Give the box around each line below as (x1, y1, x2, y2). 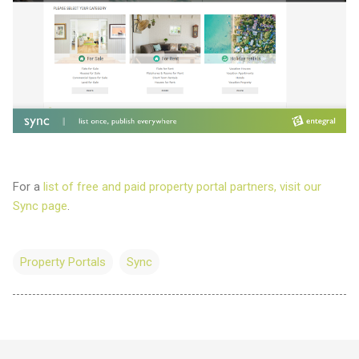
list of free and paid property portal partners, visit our (43, 179, 321, 195)
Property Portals (20, 255, 106, 270)
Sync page (13, 199, 67, 214)
